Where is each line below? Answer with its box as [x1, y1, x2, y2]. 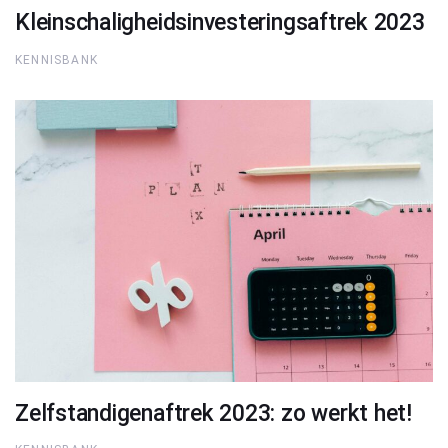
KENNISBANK [15, 52, 98, 67]
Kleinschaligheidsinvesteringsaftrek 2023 [15, 9, 425, 37]
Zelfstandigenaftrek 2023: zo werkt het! [15, 399, 413, 427]
